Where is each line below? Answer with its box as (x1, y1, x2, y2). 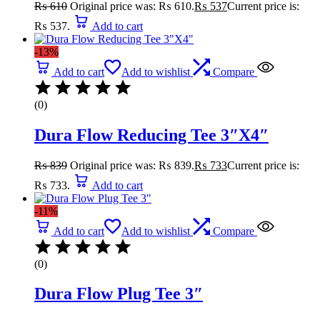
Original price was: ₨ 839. (70, 159, 194, 171)
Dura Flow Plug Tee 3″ (34, 284, 203, 304)
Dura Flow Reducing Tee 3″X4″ (34, 125, 269, 144)
